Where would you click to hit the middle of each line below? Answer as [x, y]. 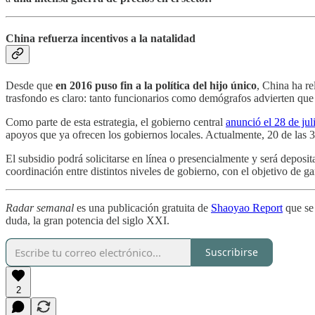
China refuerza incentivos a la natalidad [101, 39]
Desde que [31, 85]
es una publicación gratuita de [142, 207]
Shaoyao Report [247, 207]
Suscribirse [232, 252]
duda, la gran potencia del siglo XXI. [88, 220]
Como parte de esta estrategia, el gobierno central [116, 122]
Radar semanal [40, 207]
